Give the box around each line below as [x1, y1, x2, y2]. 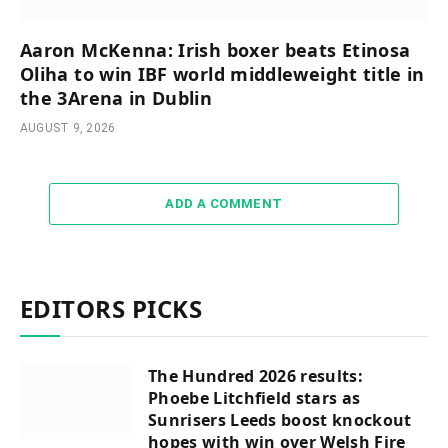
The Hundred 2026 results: [148, 364, 364, 387]
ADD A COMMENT [165, 195, 283, 211]
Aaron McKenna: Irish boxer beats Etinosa [20, 37, 411, 62]
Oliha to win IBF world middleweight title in [20, 61, 425, 86]
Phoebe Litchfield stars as [148, 386, 361, 409]
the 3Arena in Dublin [20, 85, 213, 110]
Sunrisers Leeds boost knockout [148, 408, 412, 431]
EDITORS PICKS [20, 291, 203, 325]
